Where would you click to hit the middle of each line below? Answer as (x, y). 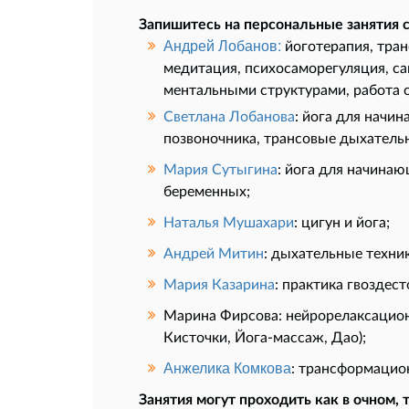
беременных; (207, 190)
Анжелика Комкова (227, 367)
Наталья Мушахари (229, 221)
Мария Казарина (219, 283)
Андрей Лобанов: (222, 45)
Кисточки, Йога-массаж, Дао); (265, 336)
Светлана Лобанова (229, 115)
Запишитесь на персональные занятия (269, 23)
